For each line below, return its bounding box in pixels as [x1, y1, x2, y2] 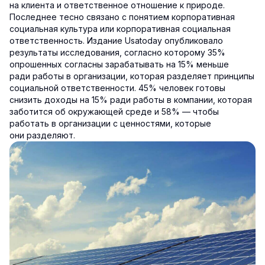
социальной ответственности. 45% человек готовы [9, 83, 225, 93]
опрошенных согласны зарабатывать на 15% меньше [9, 59, 229, 70]
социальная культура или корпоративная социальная [9, 24, 231, 34]
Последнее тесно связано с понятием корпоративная [9, 12, 235, 22]
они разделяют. [9, 130, 75, 141]
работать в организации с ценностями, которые [9, 118, 211, 129]
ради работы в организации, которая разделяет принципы [9, 71, 254, 82]
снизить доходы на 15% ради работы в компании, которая [9, 95, 252, 105]
